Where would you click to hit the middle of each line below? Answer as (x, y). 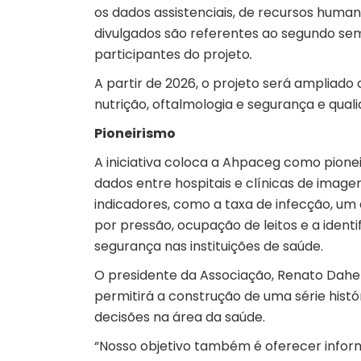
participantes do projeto (172, 54)
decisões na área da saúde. (180, 317)
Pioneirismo (135, 133)
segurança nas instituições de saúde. (209, 246)
